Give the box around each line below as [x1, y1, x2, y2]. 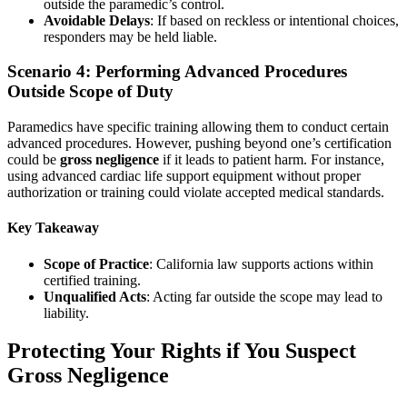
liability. [44, 304, 89, 321]
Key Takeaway [7, 220, 99, 236]
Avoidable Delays [44, 12, 150, 28]
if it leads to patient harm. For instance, [159, 152, 384, 168]
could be [7, 152, 60, 168]
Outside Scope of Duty [7, 82, 174, 102]
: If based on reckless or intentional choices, [150, 12, 399, 28]
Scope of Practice [44, 255, 149, 272]
